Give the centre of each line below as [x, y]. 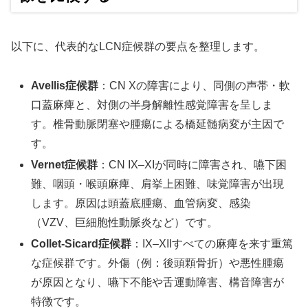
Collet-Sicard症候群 [81, 243]
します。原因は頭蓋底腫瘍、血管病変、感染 [141, 203]
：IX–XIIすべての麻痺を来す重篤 [212, 243]
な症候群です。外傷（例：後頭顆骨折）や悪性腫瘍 [158, 263]
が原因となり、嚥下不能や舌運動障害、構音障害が [158, 282]
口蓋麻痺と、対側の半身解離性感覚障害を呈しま [152, 104]
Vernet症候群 [65, 164]
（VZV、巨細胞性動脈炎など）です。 [125, 222]
